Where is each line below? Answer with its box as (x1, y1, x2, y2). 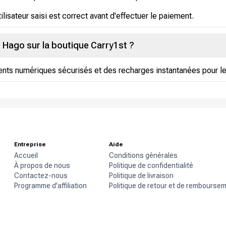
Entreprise (14, 141, 46, 148)
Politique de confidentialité (109, 161, 193, 170)
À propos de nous (14, 161, 70, 170)
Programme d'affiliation (14, 182, 87, 190)
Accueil (14, 151, 38, 160)
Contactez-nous (14, 172, 68, 180)
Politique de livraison (109, 172, 174, 180)
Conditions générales (109, 151, 178, 160)
